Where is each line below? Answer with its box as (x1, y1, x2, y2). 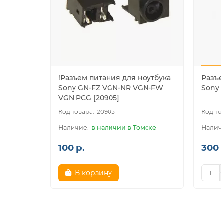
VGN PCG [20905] (58, 93, 119, 103)
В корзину (75, 168, 112, 178)
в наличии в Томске (91, 124, 156, 132)
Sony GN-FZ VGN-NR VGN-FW (58, 83, 163, 93)
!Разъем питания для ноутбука (58, 74, 171, 83)
